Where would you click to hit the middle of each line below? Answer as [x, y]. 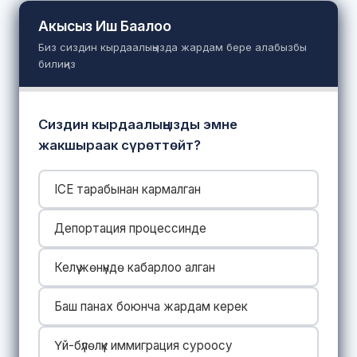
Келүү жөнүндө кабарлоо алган [135, 267]
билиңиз [57, 63]
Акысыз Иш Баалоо [105, 25]
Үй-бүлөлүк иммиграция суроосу [143, 345]
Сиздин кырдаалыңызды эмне [138, 124]
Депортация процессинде [130, 228]
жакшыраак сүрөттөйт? [120, 145]
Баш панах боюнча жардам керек [151, 306]
